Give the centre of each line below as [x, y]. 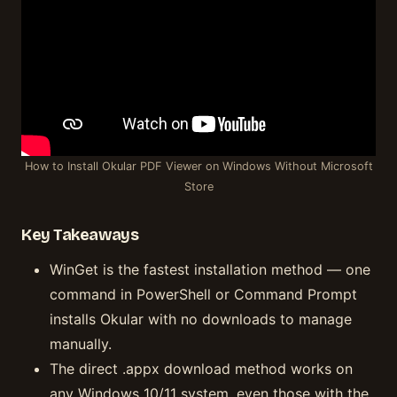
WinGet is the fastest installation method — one [210, 269]
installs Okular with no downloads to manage [201, 319]
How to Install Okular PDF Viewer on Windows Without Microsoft [198, 166]
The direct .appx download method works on [201, 369]
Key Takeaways [80, 234]
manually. [81, 344]
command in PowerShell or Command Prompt [203, 294]
